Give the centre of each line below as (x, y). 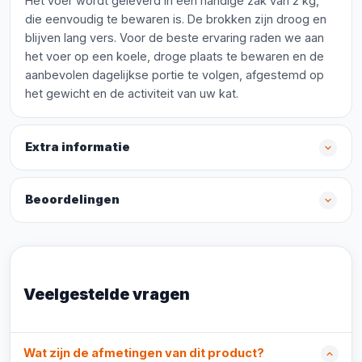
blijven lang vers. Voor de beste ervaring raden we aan (175, 38)
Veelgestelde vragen (107, 294)
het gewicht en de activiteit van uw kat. (132, 93)
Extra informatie (78, 147)
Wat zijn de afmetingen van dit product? (144, 353)
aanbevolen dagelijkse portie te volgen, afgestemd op (175, 75)
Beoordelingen (72, 200)
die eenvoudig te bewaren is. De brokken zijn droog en (176, 19)
